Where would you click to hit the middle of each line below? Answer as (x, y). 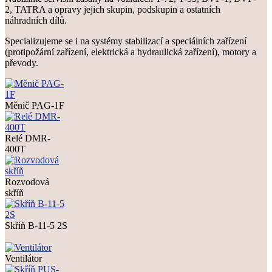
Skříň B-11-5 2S (36, 225)
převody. (22, 63)
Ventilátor (23, 258)
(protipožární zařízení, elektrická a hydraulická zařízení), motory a (131, 52)
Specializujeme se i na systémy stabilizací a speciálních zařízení (126, 41)
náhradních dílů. (36, 20)
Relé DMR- (28, 138)
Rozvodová (27, 182)
